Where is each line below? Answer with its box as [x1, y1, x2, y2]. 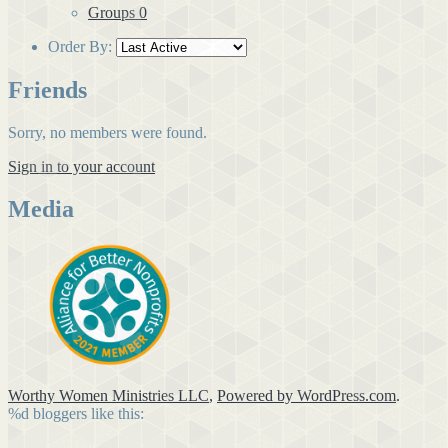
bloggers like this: [29, 404, 144, 422]
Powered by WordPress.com [217, 386, 396, 404]
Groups [88, 4, 139, 22]
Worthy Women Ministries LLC [8, 386, 209, 404]
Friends [8, 77, 87, 104]
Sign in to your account [8, 157, 155, 175]
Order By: [48, 38, 112, 56]
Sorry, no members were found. [8, 123, 207, 141]
